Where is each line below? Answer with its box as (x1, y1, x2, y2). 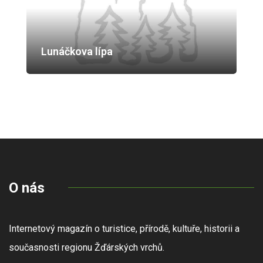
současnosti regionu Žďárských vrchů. (9, 241, 167, 253)
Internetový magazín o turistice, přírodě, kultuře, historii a (9, 222, 240, 234)
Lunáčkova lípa (41, 45, 113, 58)
